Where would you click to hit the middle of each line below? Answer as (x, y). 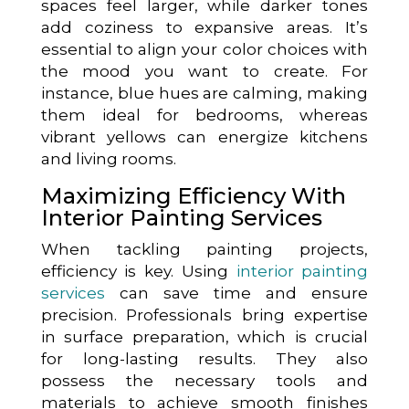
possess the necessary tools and (204, 380)
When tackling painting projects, (204, 249)
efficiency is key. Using (138, 271)
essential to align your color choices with (204, 49)
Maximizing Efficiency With (193, 195)
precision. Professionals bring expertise (204, 315)
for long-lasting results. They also (204, 358)
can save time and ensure (236, 293)
